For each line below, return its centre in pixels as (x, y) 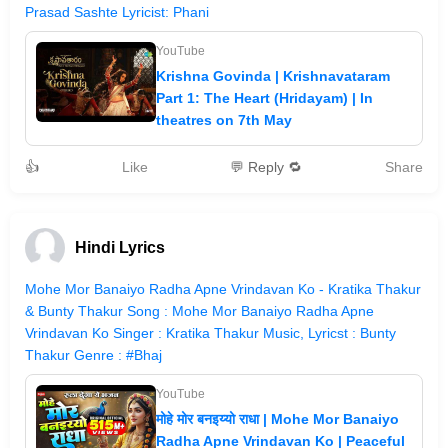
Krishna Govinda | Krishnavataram (273, 76)
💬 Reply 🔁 (266, 167)
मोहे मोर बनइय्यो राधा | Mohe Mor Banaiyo (277, 419)
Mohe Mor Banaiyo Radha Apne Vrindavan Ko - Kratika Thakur (223, 289)
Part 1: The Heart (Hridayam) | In (264, 98)
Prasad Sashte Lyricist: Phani (117, 12)
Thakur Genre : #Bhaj (93, 355)
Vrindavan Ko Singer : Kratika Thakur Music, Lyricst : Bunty (210, 333)
